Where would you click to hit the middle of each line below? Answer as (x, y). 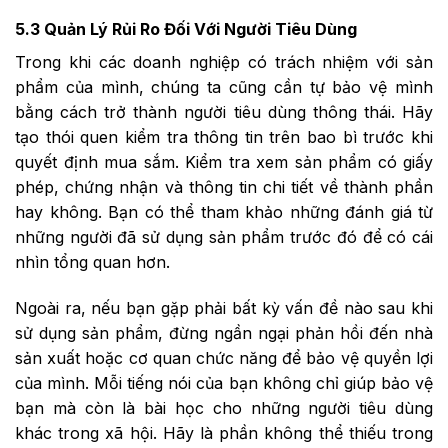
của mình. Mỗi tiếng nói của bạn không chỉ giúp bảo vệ (224, 382)
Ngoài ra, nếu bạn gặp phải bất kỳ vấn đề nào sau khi (224, 307)
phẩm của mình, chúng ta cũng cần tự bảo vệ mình (224, 86)
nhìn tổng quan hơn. (92, 261)
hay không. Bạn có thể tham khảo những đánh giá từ (224, 211)
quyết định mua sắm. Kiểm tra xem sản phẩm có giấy (224, 161)
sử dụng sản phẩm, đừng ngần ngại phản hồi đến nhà (224, 332)
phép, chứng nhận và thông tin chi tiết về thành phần (224, 186)
